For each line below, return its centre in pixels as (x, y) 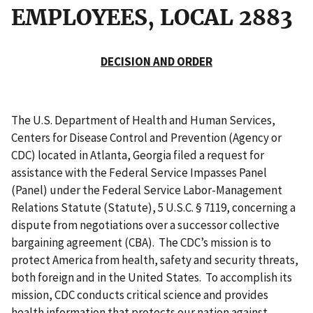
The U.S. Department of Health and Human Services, (143, 120)
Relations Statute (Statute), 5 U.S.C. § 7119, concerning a (153, 207)
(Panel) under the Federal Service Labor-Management (147, 190)
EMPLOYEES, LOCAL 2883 (152, 17)
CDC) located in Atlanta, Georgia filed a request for (138, 155)
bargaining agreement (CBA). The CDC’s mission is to (141, 242)
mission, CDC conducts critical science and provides (140, 294)
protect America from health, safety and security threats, (155, 260)
